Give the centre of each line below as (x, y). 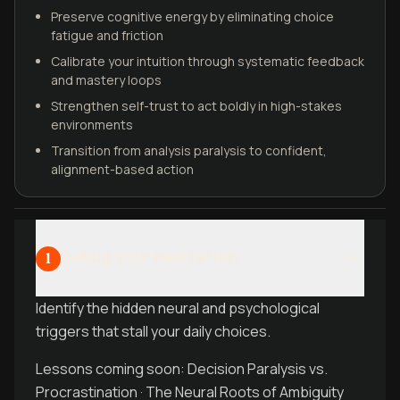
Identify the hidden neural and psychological (178, 308)
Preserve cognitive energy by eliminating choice (192, 17)
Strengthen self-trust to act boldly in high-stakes (196, 106)
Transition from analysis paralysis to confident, (189, 150)
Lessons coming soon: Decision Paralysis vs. (182, 369)
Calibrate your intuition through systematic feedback (208, 61)
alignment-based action (122, 169)
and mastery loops (106, 80)
